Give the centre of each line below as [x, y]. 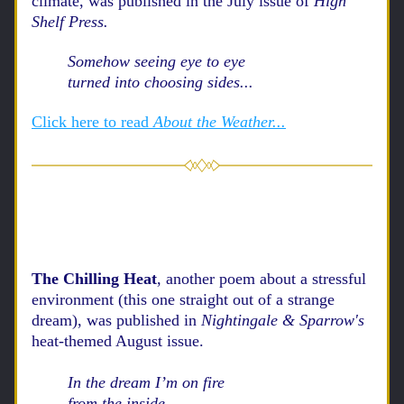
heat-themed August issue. [118, 341]
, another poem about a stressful [262, 279]
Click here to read [90, 122]
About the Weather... [217, 122]
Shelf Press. [72, 22]
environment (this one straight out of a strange [183, 299]
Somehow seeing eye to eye [156, 61]
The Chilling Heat [94, 279]
